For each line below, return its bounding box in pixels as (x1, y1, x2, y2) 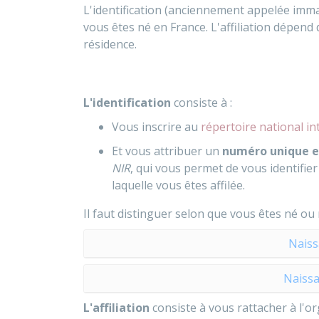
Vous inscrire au (112, 119, 201, 135)
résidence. (83, 36, 137, 52)
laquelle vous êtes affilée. (112, 177, 245, 193)
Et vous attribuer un (112, 143, 222, 159)
